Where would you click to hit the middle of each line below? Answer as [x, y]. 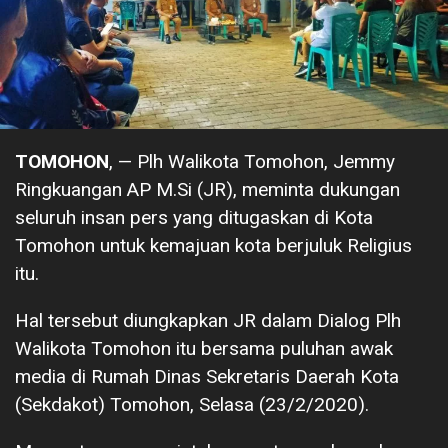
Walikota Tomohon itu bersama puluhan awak [204, 348]
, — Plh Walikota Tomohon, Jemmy [252, 161]
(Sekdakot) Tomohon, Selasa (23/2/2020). [192, 404]
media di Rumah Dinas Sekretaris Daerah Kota [207, 376]
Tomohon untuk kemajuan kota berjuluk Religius [213, 245]
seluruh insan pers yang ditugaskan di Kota [194, 217]
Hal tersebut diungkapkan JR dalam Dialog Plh [208, 320]
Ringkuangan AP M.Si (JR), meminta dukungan [207, 189]
